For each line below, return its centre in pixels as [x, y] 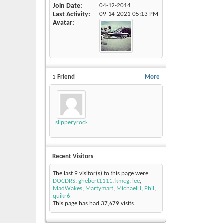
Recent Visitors [73, 157]
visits [127, 204]
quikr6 [61, 196]
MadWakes [67, 189]
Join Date [66, 6]
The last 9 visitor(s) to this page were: [101, 174]
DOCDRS [64, 181]
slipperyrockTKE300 [82, 123]
